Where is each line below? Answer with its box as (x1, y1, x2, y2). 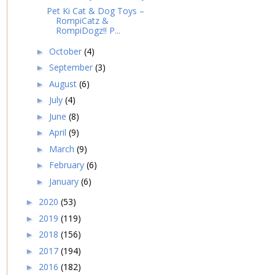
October (48, 45, 84, 57)
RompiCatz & (55, 15, 109, 27)
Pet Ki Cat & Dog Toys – (46, 5, 144, 17)
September (48, 61, 95, 74)
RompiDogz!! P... (55, 25, 120, 37)
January (48, 175, 81, 187)
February (48, 159, 87, 171)
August (48, 77, 79, 90)
